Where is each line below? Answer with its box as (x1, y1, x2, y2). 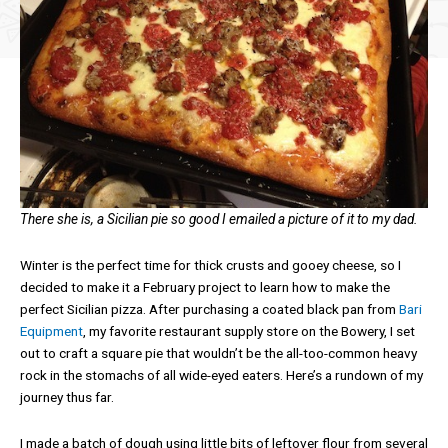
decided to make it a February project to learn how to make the (20, 278, 390, 295)
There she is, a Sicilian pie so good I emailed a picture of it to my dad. (20, 210, 418, 227)
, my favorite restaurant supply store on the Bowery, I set (83, 322, 415, 339)
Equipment (20, 322, 83, 339)
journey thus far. (20, 388, 114, 405)
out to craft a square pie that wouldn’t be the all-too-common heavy (20, 344, 417, 361)
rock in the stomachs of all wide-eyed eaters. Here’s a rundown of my (20, 366, 423, 383)
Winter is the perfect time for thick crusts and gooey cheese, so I (20, 256, 401, 273)
